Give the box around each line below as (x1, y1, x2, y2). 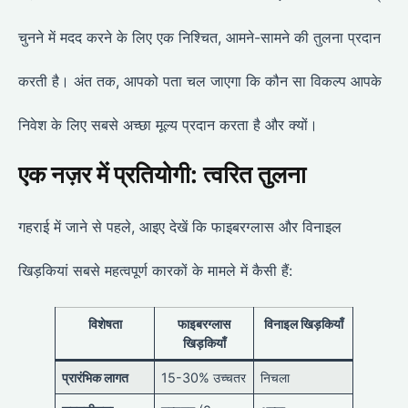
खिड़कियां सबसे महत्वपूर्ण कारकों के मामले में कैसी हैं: (18, 261, 292, 280)
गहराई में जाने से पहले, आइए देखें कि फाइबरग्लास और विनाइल (18, 218, 342, 237)
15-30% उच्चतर (161, 370, 247, 386)
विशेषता (87, 316, 122, 332)
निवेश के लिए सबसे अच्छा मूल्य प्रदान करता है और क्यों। (18, 116, 318, 135)
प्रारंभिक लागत (62, 370, 129, 386)
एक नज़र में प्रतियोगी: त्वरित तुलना (18, 160, 306, 189)
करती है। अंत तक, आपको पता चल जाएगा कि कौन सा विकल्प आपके (18, 72, 382, 91)
